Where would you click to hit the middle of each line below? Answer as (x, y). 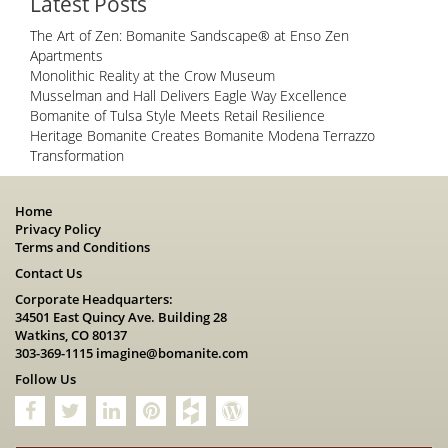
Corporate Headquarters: (94, 299)
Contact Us (48, 273)
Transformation (77, 156)
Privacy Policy (58, 229)
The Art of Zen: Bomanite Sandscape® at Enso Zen (189, 36)
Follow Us (45, 379)
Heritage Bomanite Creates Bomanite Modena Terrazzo (202, 136)
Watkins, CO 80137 (71, 335)
